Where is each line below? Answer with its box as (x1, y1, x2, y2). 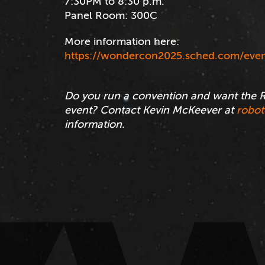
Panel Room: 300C (64, 9, 161, 21)
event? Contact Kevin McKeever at (64, 104, 237, 116)
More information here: (64, 35, 183, 47)
